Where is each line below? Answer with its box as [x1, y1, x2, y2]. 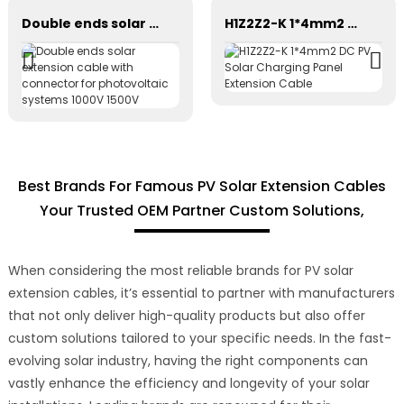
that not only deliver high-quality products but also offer [7, 306, 365, 325]
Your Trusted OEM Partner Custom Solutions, [39, 199, 364, 221]
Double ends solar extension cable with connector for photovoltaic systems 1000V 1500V [148, 14, 159, 33]
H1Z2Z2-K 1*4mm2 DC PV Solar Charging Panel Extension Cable [346, 14, 357, 33]
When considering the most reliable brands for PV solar [7, 261, 353, 280]
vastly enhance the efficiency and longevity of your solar [7, 373, 370, 392]
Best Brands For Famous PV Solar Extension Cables [17, 175, 386, 197]
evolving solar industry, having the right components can [7, 351, 368, 370]
